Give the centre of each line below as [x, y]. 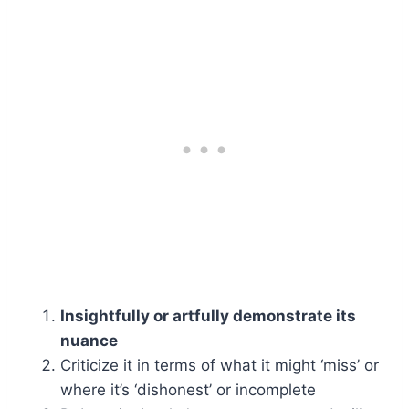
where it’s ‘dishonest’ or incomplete [188, 390]
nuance [89, 341]
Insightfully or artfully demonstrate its [208, 316]
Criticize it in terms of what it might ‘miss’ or [220, 366]
